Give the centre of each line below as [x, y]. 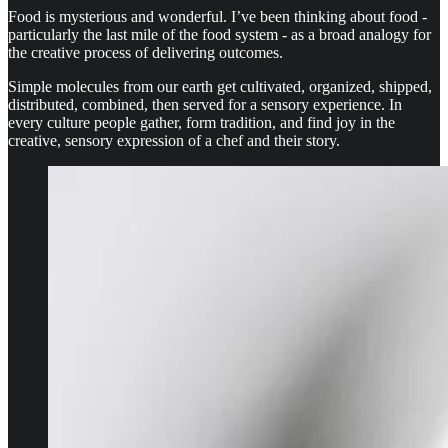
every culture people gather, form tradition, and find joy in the [201, 122]
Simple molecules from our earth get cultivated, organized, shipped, [220, 86]
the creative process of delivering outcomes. [145, 52]
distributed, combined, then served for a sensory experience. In [205, 104]
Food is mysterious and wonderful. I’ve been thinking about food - [217, 16]
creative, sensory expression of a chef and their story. [174, 140]
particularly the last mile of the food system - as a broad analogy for [219, 34]
